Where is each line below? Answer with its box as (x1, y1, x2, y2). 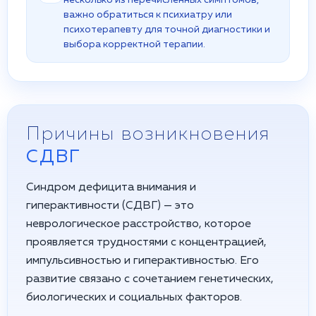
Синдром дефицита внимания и (26, 182, 196, 193)
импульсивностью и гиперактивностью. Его (26, 255, 259, 267)
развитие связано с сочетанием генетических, (26, 274, 274, 285)
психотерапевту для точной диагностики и (63, 25, 270, 35)
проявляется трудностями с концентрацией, (26, 237, 267, 248)
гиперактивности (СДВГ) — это (26, 200, 194, 212)
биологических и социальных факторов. (26, 292, 242, 303)
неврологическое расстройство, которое (26, 219, 251, 230)
